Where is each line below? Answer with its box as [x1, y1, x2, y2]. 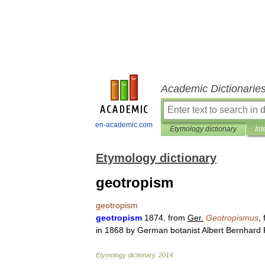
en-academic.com [95, 121, 153, 129]
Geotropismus [206, 213, 258, 222]
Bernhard [226, 225, 261, 235]
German [137, 225, 168, 235]
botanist [170, 225, 200, 235]
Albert [202, 225, 224, 235]
